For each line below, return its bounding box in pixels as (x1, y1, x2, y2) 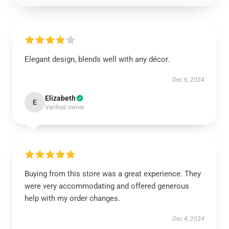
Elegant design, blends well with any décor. (25, 55, 170, 64)
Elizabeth (45, 94, 76, 102)
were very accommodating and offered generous (25, 181, 189, 191)
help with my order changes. (25, 194, 120, 203)
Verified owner (45, 104, 84, 111)
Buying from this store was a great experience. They (25, 169, 201, 178)
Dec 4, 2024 (172, 215, 204, 222)
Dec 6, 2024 (172, 76, 204, 83)
